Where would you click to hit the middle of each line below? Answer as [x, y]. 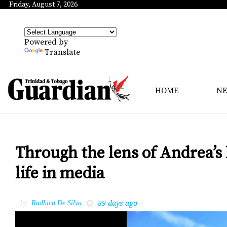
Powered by [46, 42]
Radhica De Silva [56, 203]
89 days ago [118, 203]
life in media [60, 174]
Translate [62, 52]
